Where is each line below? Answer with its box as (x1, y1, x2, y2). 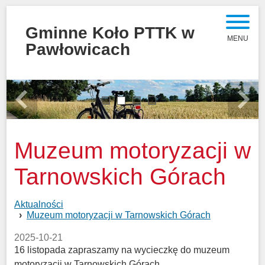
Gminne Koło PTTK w (25, 24, 195, 42)
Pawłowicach (25, 40, 131, 59)
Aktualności (14, 199, 63, 209)
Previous (12, 101, 50, 111)
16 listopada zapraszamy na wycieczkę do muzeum (14, 244, 230, 255)
